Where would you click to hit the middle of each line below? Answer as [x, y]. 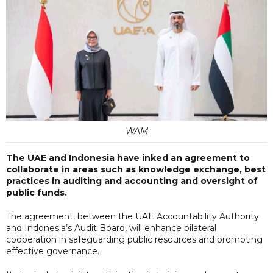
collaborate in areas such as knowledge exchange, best [136, 169]
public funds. [37, 192]
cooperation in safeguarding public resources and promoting [134, 239]
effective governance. [53, 251]
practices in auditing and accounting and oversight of [132, 181]
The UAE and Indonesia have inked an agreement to [128, 158]
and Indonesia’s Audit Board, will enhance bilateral [111, 228]
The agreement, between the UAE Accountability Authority [133, 216]
